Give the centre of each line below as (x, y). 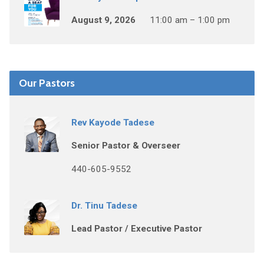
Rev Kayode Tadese (113, 123)
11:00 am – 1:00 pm (189, 20)
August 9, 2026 (103, 20)
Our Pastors (47, 83)
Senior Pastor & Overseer (126, 146)
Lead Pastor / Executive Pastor (136, 229)
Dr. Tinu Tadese (104, 206)
